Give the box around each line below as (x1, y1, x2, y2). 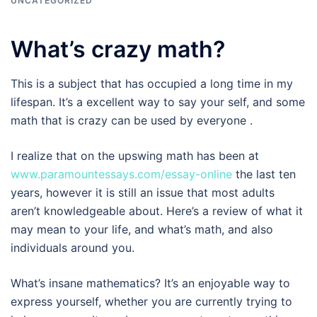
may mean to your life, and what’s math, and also (11, 222, 273, 236)
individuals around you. (11, 241, 134, 255)
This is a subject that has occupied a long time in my (11, 76, 293, 91)
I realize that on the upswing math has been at (11, 149, 259, 163)
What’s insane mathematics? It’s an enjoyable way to (11, 276, 290, 290)
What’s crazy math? (11, 35, 225, 63)
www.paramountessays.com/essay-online (11, 167, 232, 181)
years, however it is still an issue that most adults (11, 185, 275, 200)
